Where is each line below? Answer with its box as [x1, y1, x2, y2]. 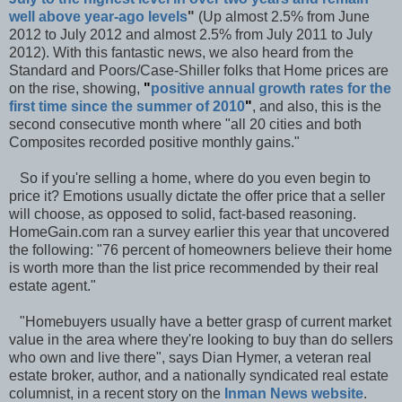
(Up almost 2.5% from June [195, 8, 370, 24]
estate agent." [9, 277, 96, 293]
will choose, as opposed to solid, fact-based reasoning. [9, 205, 356, 222]
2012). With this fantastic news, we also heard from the [9, 44, 354, 60]
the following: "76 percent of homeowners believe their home [9, 241, 392, 258]
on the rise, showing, [9, 80, 144, 96]
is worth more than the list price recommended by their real [9, 259, 379, 275]
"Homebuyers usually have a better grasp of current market [9, 313, 391, 329]
